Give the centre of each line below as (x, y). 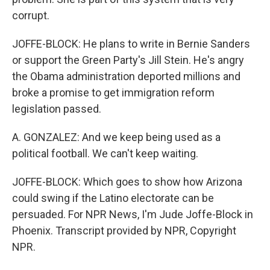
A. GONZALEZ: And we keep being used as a (116, 137)
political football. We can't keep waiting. (105, 153)
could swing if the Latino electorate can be (113, 198)
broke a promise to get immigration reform (113, 93)
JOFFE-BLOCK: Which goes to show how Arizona (127, 182)
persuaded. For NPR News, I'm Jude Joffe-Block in (133, 214)
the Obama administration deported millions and (126, 76)
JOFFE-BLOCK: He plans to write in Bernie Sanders (131, 44)
